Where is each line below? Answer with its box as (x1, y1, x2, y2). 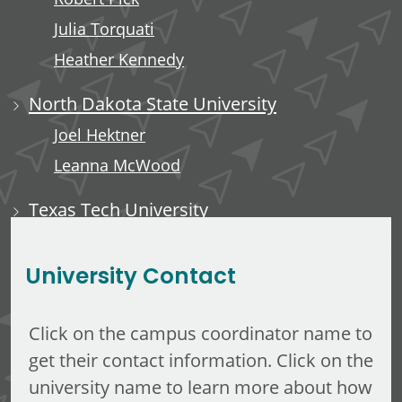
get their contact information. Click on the (29, 347, 373, 371)
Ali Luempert (54, 230, 150, 251)
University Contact (25, 258, 236, 296)
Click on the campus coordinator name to (29, 320, 372, 345)
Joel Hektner (54, 124, 145, 145)
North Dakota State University (29, 91, 276, 115)
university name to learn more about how (29, 374, 372, 398)
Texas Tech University (29, 197, 208, 221)
